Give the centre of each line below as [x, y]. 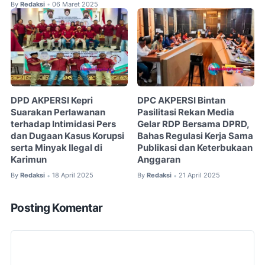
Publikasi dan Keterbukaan [195, 148]
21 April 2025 [200, 175]
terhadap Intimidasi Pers [63, 125]
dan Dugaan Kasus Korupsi [67, 136]
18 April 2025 [73, 175]
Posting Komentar [57, 208]
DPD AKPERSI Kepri [52, 101]
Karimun [29, 160]
